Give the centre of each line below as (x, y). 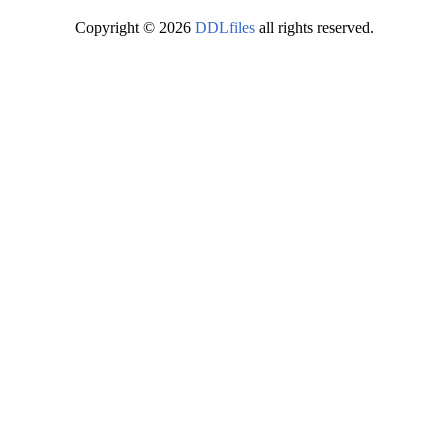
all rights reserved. (316, 27)
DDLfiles (226, 27)
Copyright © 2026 (134, 27)
